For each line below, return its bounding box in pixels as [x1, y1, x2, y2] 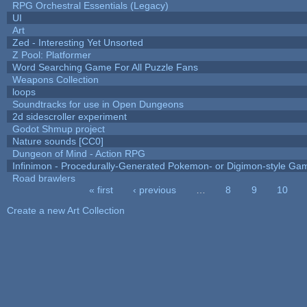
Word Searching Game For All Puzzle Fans [12, 61, 198, 73]
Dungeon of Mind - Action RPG [12, 147, 145, 159]
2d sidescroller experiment [12, 110, 127, 122]
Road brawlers [12, 172, 75, 184]
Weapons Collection [12, 73, 99, 85]
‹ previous [132, 184, 176, 195]
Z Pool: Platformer [12, 49, 91, 60]
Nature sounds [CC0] [12, 135, 103, 147]
